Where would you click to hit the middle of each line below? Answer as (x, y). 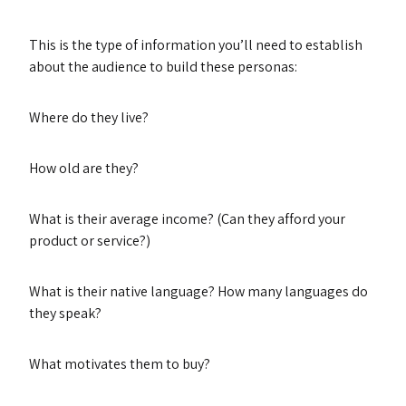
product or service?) (90, 241)
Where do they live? (89, 117)
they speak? (65, 313)
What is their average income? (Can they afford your (187, 219)
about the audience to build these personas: (163, 67)
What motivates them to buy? (120, 364)
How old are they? (84, 168)
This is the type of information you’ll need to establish (196, 45)
